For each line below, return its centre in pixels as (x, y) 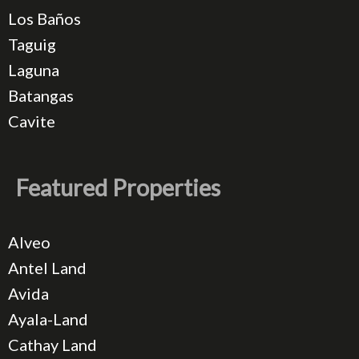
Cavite (32, 121)
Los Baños (44, 19)
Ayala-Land (48, 319)
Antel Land (47, 268)
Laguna (34, 70)
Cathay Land (52, 345)
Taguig (32, 44)
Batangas (41, 96)
